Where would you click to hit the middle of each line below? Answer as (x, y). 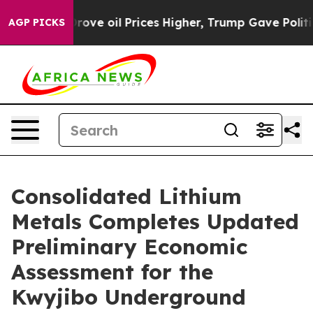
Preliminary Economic (129, 247)
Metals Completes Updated (155, 221)
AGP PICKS (37, 22)
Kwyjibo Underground (129, 297)
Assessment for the (112, 272)
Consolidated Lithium (126, 196)
